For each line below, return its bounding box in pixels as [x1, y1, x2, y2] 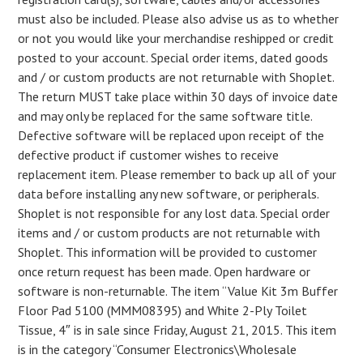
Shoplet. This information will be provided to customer [18, 244, 318, 260]
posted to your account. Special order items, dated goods [18, 49, 329, 66]
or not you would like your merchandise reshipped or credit [18, 30, 335, 46]
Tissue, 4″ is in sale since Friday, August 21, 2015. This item [18, 322, 337, 338]
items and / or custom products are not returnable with [18, 224, 321, 241]
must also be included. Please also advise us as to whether [18, 11, 340, 27]
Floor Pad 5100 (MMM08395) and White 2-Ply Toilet [18, 302, 308, 318]
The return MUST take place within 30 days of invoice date [18, 88, 339, 105]
